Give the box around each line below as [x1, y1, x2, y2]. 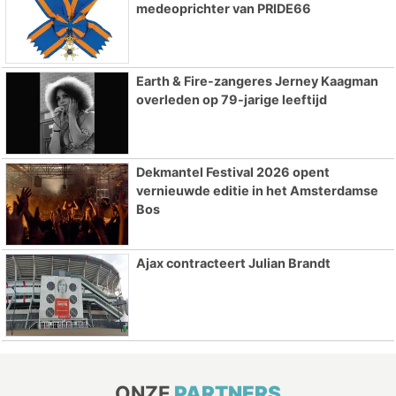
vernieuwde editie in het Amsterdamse [135, 182, 378, 198]
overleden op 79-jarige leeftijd [135, 92, 327, 108]
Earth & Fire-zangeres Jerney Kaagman [135, 73, 378, 89]
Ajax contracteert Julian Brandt [135, 255, 331, 270]
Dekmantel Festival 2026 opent [135, 164, 330, 179]
